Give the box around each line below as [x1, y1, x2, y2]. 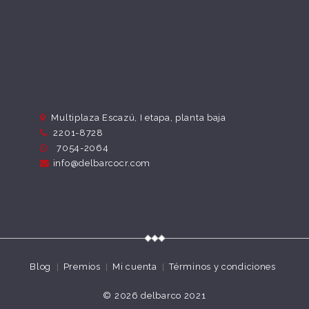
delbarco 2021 [141, 290, 206, 301]
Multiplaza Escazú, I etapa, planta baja [48, 112, 226, 123]
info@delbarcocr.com [52, 157, 151, 168]
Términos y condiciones [169, 261, 276, 272]
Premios [63, 261, 101, 272]
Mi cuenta [112, 261, 157, 272]
